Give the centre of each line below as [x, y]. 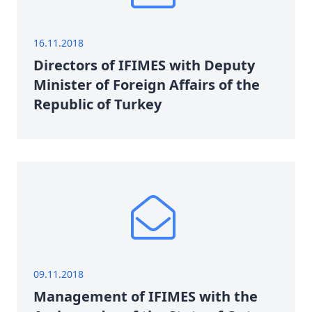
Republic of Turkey [97, 104]
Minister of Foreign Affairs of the [147, 85]
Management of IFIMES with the [146, 296]
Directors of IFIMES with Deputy [144, 65]
